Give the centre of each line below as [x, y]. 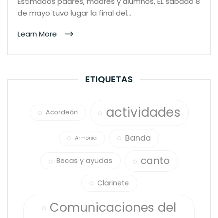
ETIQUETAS [109, 79]
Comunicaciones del [113, 207]
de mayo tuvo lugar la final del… [74, 13]
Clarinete [113, 183]
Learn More [38, 34]
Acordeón [62, 112]
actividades [143, 112]
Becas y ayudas [84, 161]
